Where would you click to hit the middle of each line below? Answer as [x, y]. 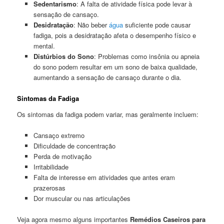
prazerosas [49, 187]
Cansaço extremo [59, 135]
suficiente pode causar [156, 24]
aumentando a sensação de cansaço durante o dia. [107, 77]
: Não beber [91, 24]
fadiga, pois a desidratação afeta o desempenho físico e [114, 35]
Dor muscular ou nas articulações [82, 198]
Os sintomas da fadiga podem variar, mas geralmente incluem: [108, 114]
